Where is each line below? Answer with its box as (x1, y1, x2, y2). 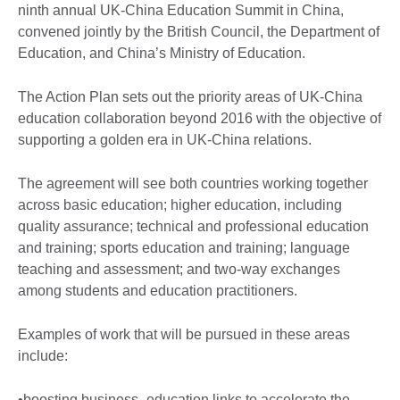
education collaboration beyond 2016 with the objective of (18, 110, 381, 126)
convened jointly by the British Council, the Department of (18, 23, 379, 39)
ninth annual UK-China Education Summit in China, (18, 2, 344, 18)
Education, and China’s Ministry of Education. (18, 45, 305, 61)
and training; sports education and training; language (18, 239, 350, 255)
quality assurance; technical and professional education (18, 218, 369, 234)
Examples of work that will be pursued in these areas (18, 326, 350, 342)
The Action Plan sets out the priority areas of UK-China (18, 88, 362, 104)
